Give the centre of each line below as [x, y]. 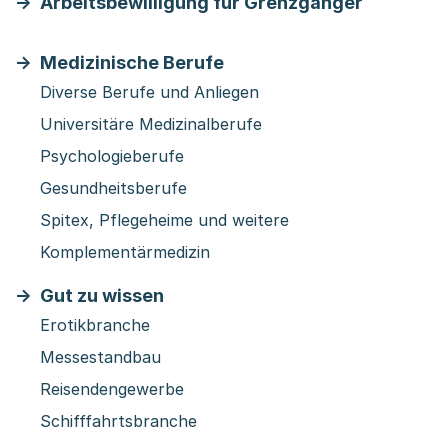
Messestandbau [100, 357]
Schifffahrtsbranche [118, 421]
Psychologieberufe [112, 156]
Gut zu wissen [102, 295]
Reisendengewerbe [112, 389]
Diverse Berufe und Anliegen [149, 92]
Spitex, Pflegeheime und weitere [164, 220]
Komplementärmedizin [125, 252]
